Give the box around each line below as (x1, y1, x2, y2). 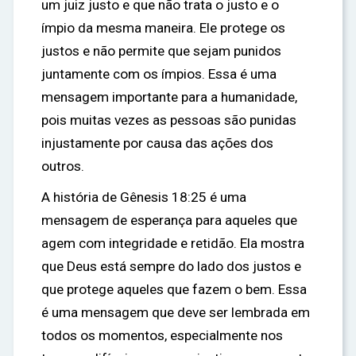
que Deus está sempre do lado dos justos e (41, 258, 301, 274)
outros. (41, 158, 84, 174)
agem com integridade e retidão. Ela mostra (41, 235, 304, 251)
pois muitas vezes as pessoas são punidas (41, 112, 296, 128)
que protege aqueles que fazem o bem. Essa (41, 281, 307, 297)
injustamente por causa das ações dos (41, 135, 273, 151)
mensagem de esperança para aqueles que (41, 212, 297, 228)
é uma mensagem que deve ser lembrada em (41, 304, 310, 320)
